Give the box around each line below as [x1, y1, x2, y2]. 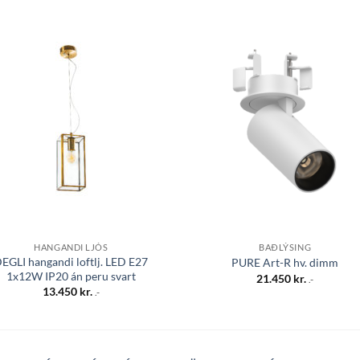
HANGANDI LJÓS [34, 241, 108, 252]
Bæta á [125, 74, 155, 85]
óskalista [121, 85, 158, 96]
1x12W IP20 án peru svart [6, 268, 136, 283]
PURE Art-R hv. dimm [231, 256, 339, 270]
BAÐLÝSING [259, 241, 312, 252]
